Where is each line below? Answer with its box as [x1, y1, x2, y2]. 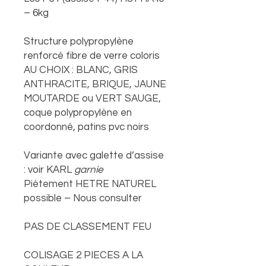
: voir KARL [24, 164, 74, 175]
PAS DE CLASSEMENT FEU [24, 221, 151, 232]
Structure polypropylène [24, 36, 134, 47]
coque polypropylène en [24, 107, 132, 118]
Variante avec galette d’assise [24, 150, 164, 161]
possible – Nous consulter [24, 193, 142, 204]
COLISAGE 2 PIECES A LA [24, 250, 143, 261]
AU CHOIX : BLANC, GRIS [24, 65, 138, 75]
